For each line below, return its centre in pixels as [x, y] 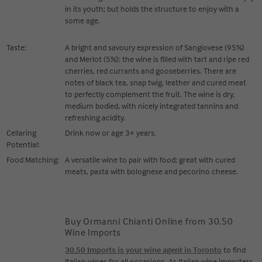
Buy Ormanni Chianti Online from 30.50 [149, 221]
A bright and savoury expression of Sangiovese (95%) [155, 47]
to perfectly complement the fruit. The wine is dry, [150, 94]
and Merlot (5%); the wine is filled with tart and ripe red [157, 59]
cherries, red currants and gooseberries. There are [151, 70]
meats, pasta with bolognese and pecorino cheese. [152, 171]
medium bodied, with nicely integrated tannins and [152, 106]
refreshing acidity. [95, 117]
